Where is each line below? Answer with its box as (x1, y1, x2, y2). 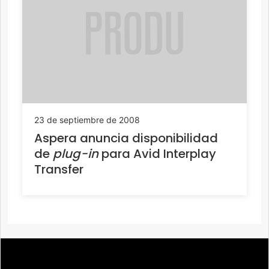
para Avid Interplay (98, 145, 216, 162)
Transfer (34, 160, 83, 178)
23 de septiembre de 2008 (34, 114, 140, 125)
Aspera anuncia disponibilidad (34, 129, 218, 147)
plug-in (53, 145, 98, 162)
